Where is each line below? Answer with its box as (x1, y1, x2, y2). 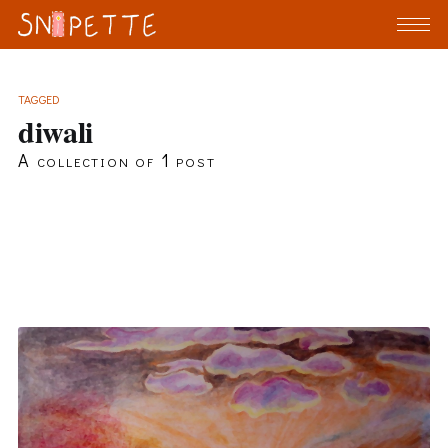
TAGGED (17, 90, 61, 107)
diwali (17, 109, 94, 154)
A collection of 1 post (17, 148, 216, 173)
